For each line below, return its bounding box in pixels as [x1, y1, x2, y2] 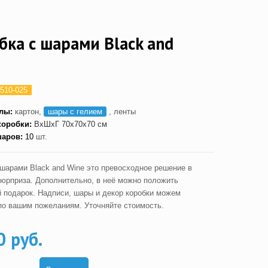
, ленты [106, 107, 136, 116]
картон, [14, 107, 44, 116]
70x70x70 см [61, 120, 107, 129]
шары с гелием [47, 107, 102, 116]
